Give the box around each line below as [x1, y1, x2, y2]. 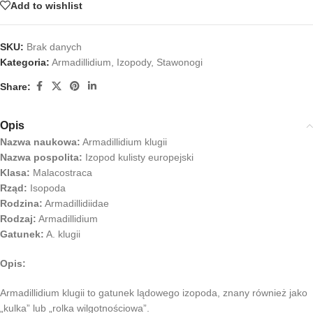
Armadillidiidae [43, 198, 109, 210]
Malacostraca [30, 167, 92, 179]
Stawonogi [156, 57, 203, 68]
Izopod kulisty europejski [82, 152, 194, 163]
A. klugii [44, 228, 80, 240]
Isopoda [27, 182, 66, 194]
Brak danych [27, 41, 82, 53]
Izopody [117, 57, 151, 68]
